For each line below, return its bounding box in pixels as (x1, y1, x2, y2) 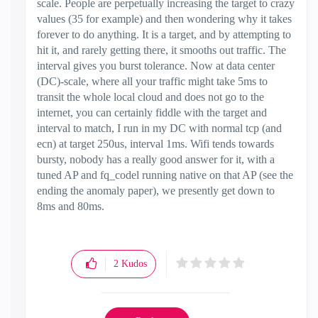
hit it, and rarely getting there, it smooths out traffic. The (37, 44, 286, 56)
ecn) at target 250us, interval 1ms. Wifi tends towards (37, 138, 274, 150)
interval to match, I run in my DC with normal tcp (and (37, 122, 282, 134)
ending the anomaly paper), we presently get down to (37, 185, 275, 197)
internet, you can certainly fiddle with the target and (37, 106, 267, 119)
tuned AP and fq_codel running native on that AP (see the (37, 169, 293, 181)
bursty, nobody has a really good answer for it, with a (37, 153, 275, 165)
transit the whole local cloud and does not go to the (37, 91, 264, 103)
